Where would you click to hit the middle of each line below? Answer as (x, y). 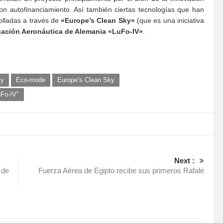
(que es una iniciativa (169, 21)
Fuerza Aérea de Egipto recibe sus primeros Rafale (121, 171)
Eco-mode (31, 80)
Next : (184, 161)
